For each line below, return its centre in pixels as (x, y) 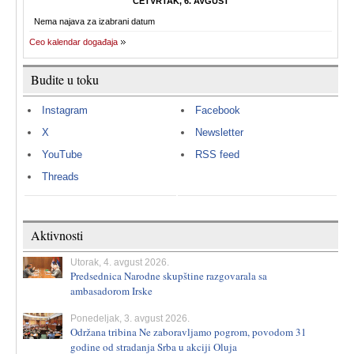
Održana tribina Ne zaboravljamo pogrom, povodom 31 (188, 332)
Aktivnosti (57, 235)
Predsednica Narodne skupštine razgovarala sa (169, 276)
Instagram (65, 110)
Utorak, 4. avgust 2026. (120, 262)
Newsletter (219, 132)
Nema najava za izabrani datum (94, 21)
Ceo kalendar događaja (73, 42)
